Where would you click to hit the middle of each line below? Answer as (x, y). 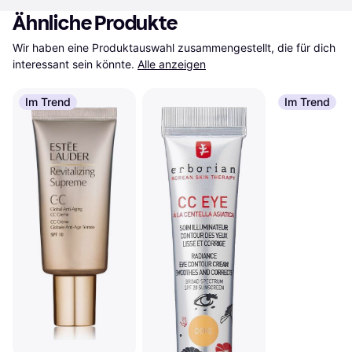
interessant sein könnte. (73, 64)
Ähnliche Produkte (95, 23)
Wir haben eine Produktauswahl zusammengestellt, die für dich (174, 48)
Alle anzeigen (172, 64)
